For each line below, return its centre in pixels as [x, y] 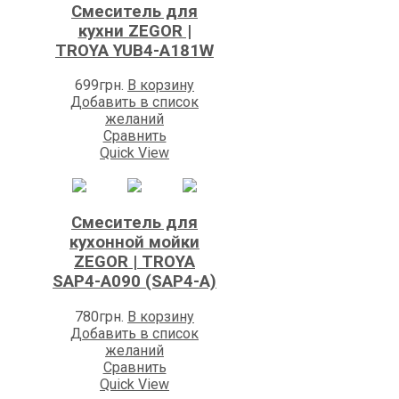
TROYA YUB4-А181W [134, 50]
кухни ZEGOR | [134, 31]
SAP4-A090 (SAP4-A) [134, 282]
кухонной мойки [134, 243]
